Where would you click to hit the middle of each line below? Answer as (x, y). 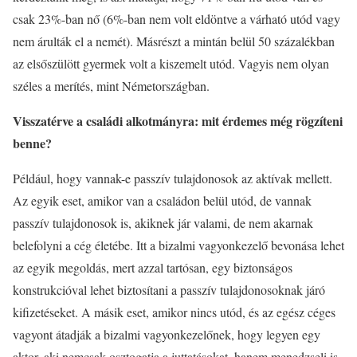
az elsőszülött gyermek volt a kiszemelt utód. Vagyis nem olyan (171, 63)
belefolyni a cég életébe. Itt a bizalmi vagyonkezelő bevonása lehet (178, 245)
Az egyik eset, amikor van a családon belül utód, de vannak (162, 200)
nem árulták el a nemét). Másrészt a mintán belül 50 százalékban (174, 41)
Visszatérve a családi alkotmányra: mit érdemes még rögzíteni (178, 120)
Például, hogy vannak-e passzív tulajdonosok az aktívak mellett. (173, 178)
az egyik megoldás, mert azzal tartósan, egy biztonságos (153, 267)
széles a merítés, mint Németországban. (111, 85)
